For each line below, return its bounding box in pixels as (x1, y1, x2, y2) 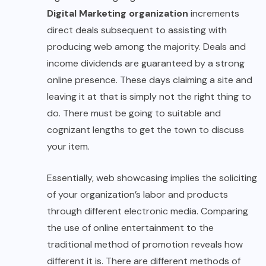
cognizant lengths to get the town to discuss (47, 123, 244, 136)
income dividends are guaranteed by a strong (47, 56, 245, 69)
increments (188, 7, 239, 20)
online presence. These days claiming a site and (47, 73, 252, 86)
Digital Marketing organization (47, 7, 188, 20)
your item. (47, 140, 90, 153)
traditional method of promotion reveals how (47, 237, 243, 251)
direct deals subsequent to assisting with (47, 23, 227, 36)
